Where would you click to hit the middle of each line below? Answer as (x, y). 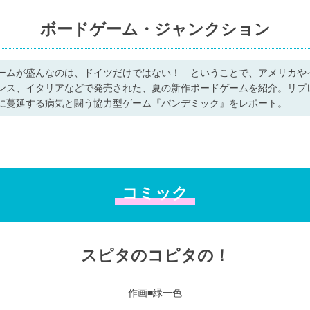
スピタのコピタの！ (155, 256)
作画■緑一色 (155, 293)
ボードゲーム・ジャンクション (155, 29)
